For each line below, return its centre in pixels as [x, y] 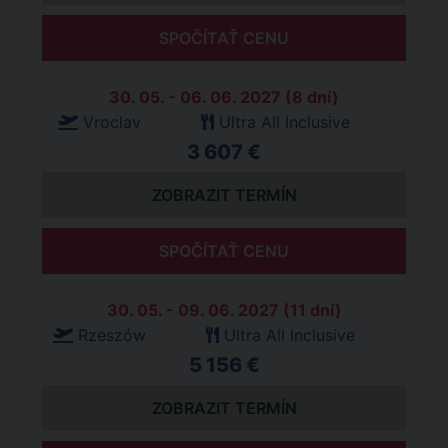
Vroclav [112, 122]
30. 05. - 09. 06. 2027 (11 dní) [224, 310]
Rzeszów [112, 335]
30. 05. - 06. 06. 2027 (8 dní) [224, 97]
